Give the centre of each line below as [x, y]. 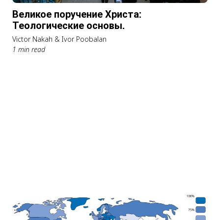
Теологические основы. [69, 26]
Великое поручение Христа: [77, 15]
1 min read [29, 50]
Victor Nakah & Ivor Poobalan [59, 39]
